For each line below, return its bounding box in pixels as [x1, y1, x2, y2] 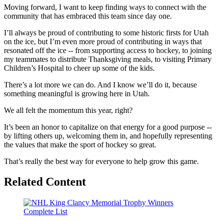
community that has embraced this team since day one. [4, 11, 172, 20]
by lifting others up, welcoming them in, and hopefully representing [4, 131, 212, 140]
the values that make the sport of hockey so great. [4, 140, 156, 149]
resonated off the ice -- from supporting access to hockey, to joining [4, 46, 212, 55]
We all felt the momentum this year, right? [4, 106, 133, 114]
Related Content [4, 175, 86, 189]
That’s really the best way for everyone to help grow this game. [4, 157, 199, 165]
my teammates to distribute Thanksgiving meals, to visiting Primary [4, 55, 212, 63]
